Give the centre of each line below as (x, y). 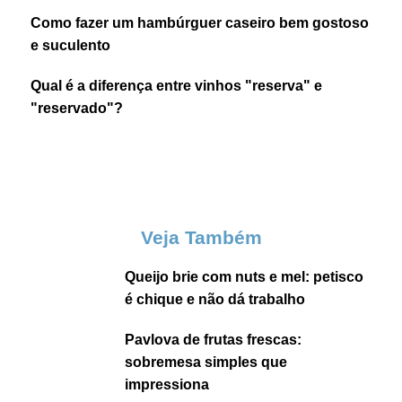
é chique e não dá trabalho (215, 300)
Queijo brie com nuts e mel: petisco (245, 277)
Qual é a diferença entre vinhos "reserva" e (177, 86)
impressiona (167, 385)
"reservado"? (77, 109)
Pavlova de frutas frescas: (214, 340)
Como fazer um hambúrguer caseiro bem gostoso (200, 23)
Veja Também (201, 238)
